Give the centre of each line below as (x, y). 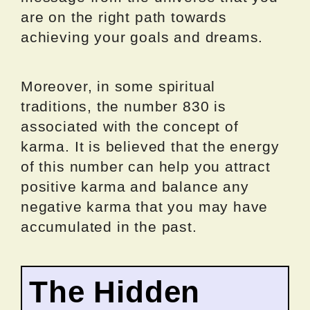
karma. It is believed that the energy (150, 146)
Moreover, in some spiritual (118, 86)
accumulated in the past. (109, 226)
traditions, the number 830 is (124, 106)
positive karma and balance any (135, 186)
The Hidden (115, 291)
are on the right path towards (124, 17)
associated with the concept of (130, 126)
